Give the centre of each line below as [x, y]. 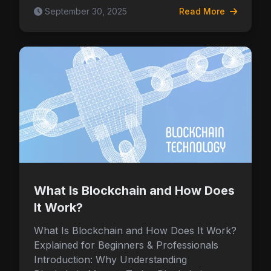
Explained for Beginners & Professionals [126, 245]
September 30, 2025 [86, 11]
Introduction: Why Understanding [110, 260]
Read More [203, 11]
